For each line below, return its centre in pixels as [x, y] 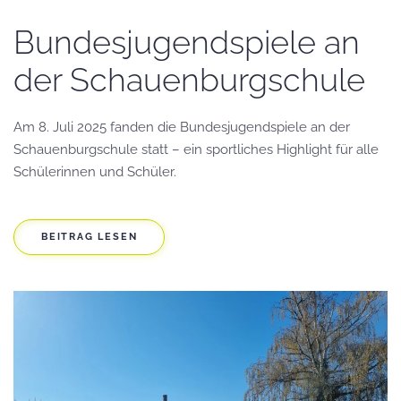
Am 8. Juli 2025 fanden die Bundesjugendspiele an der [182, 127]
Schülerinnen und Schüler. [95, 171]
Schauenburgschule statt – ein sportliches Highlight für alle [196, 149]
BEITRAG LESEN [90, 236]
